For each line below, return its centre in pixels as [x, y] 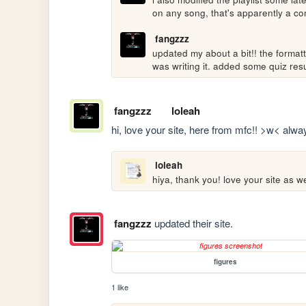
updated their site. [192, 223]
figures [226, 262]
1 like [120, 287]
